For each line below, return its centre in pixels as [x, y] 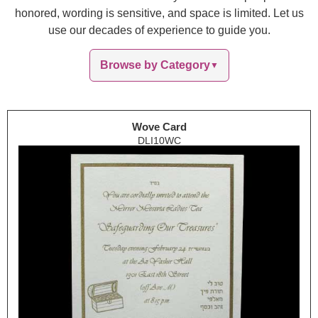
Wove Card [159, 127]
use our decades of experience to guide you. [159, 30]
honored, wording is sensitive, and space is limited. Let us [159, 13]
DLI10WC [159, 141]
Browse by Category [155, 65]
